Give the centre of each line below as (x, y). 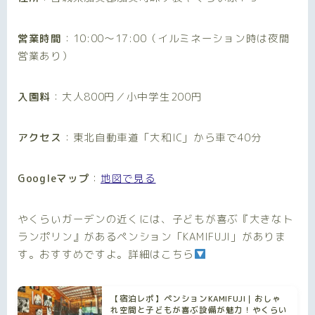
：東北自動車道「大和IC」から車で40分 (162, 137)
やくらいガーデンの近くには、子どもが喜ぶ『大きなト (156, 219)
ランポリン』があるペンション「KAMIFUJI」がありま (152, 236)
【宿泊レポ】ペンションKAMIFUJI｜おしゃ (196, 298)
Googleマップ (54, 178)
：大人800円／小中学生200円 (127, 96)
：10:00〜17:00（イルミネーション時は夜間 (176, 38)
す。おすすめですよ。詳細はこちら (106, 254)
